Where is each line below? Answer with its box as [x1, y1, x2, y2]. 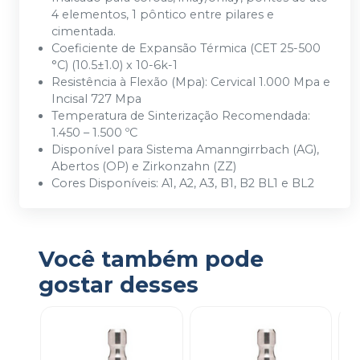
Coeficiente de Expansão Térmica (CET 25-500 [51, 41, 321, 56]
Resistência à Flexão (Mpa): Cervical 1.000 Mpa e [51, 75, 330, 90]
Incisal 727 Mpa [51, 92, 141, 107]
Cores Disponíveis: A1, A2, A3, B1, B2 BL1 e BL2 [51, 176, 314, 191]
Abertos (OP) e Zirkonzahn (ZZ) [51, 159, 236, 174]
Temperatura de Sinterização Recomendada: [51, 108, 310, 124]
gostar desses [39, 272, 198, 299]
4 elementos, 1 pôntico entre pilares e [51, 7, 274, 22]
